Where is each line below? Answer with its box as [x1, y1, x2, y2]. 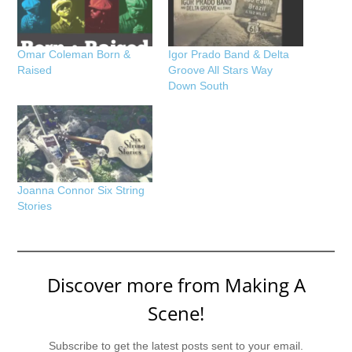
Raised [17, 63, 53, 76]
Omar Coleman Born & [17, 47, 131, 60]
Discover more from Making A [46, 271, 306, 298]
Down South [168, 79, 229, 92]
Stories [17, 199, 53, 212]
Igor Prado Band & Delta [168, 47, 289, 60]
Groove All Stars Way [168, 63, 273, 76]
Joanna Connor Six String [17, 183, 145, 196]
